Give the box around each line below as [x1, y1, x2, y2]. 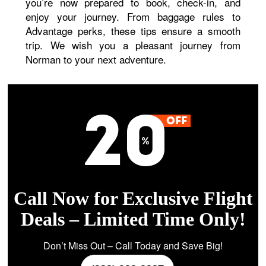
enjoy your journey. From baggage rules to [26, 9, 240, 24]
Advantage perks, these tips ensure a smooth [26, 23, 240, 38]
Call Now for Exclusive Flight [13, 188, 253, 209]
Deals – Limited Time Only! [20, 208, 246, 230]
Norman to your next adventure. [26, 52, 167, 66]
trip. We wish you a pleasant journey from [26, 37, 240, 52]
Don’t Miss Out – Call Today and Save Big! [43, 239, 223, 252]
